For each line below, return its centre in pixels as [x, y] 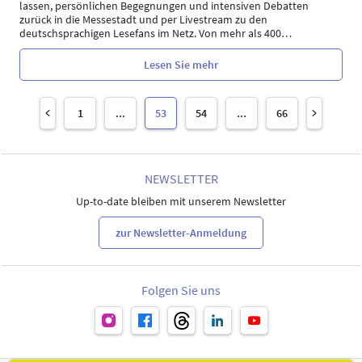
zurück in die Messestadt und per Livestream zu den [143, 19]
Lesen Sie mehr [181, 64]
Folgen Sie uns [181, 290]
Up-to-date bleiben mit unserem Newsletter [181, 201]
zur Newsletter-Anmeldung [181, 232]
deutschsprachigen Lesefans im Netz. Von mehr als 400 [150, 33]
